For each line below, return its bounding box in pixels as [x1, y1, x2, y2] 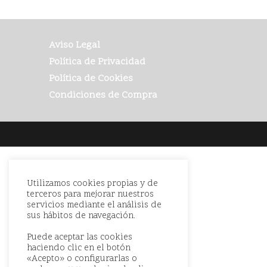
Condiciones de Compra [49, 88, 158, 102]
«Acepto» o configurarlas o [27, 253, 137, 265]
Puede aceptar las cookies [27, 231, 132, 244]
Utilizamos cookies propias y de [27, 178, 158, 190]
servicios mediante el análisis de [27, 199, 162, 212]
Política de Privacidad [49, 55, 146, 69]
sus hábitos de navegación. [27, 210, 135, 222]
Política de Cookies [49, 72, 133, 85]
